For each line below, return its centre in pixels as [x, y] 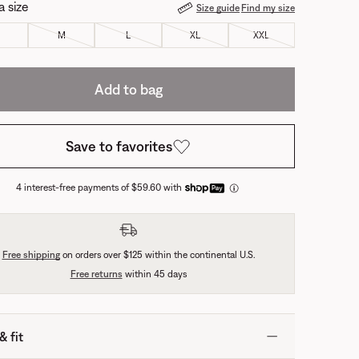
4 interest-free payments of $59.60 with [99, 188]
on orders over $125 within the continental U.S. [157, 255]
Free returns [96, 274]
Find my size [268, 8]
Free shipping [31, 255]
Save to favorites [119, 146]
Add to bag [128, 89]
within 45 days [154, 274]
